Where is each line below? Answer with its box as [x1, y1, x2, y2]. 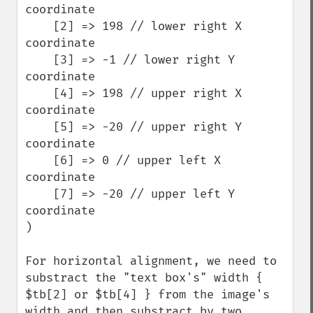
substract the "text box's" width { [25, 270, 263, 285]
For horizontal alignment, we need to [25, 254, 277, 268]
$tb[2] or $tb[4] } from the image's [25, 287, 270, 302]
